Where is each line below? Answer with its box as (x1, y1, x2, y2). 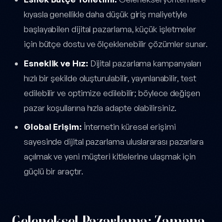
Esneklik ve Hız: (24, 57, 88, 68)
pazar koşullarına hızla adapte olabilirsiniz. (24, 102, 177, 113)
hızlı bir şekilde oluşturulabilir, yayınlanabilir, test (24, 72, 196, 83)
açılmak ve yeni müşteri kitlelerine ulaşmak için (24, 151, 196, 162)
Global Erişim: (24, 121, 82, 132)
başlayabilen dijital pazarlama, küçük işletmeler (24, 24, 197, 35)
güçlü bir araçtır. (24, 166, 83, 177)
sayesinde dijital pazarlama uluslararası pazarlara (24, 136, 204, 147)
